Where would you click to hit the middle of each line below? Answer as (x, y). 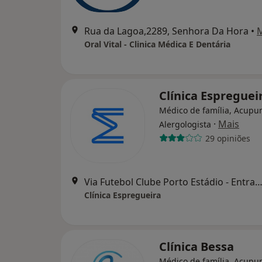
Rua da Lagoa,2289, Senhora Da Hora (166, 31)
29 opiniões (227, 138)
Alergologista (185, 124)
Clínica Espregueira (123, 195)
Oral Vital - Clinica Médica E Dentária (157, 44)
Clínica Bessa (196, 247)
